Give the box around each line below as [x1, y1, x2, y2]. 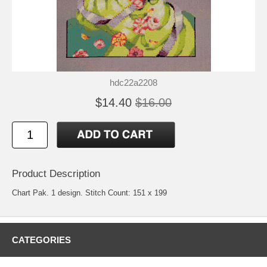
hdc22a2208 [110, 77, 157, 88]
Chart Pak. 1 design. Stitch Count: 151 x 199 [12, 188, 167, 198]
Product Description [12, 168, 100, 180]
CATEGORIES [12, 235, 71, 246]
